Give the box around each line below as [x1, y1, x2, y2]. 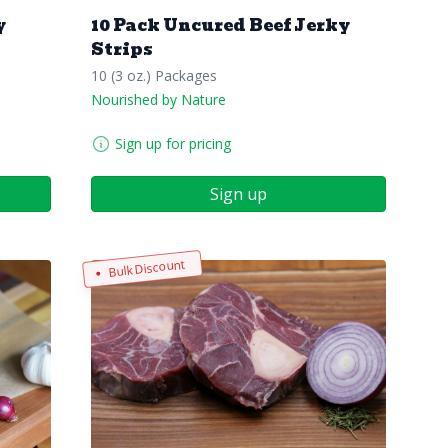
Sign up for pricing [115, 134, 231, 154]
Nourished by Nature [91, 90, 226, 110]
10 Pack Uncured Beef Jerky [91, 13, 350, 39]
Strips [91, 37, 153, 63]
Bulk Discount [107, 255, 186, 281]
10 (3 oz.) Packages [91, 66, 217, 86]
